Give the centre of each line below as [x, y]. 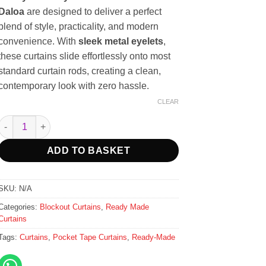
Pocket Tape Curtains [90, 237]
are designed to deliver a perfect [93, 12]
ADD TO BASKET [88, 150]
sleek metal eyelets [121, 41]
